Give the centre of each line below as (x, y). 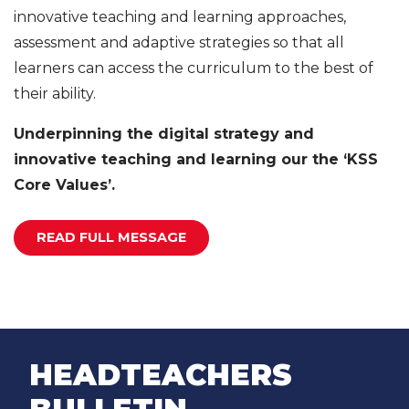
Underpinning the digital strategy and (164, 133)
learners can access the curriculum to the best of (194, 68)
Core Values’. (69, 184)
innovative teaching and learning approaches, (180, 16)
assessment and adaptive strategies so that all (179, 42)
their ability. (55, 93)
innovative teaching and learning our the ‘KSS (196, 159)
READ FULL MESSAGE (111, 237)
